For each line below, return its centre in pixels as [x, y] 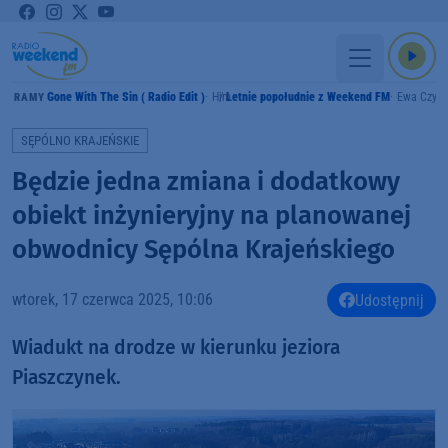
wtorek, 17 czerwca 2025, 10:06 [112, 300]
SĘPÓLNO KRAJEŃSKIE [80, 141]
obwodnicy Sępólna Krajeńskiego [203, 249]
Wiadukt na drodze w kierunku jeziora [176, 348]
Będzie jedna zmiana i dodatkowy [206, 181]
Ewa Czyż [419, 97]
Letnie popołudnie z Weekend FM [307, 97]
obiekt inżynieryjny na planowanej [211, 215]
